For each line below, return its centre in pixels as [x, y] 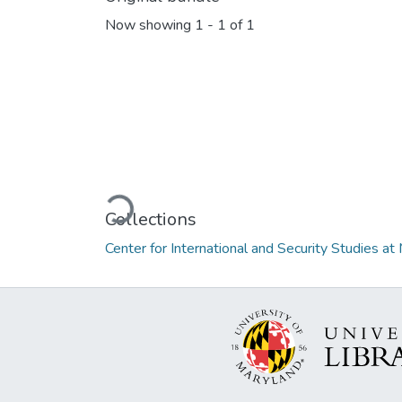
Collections [151, 219]
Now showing [150, 26]
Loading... [135, 201]
